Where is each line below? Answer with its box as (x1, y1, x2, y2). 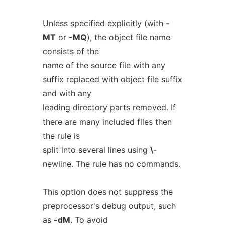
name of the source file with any (42, 60, 165, 70)
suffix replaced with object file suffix (42, 74, 182, 84)
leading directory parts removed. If (42, 102, 176, 113)
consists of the (42, 46, 99, 56)
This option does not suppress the (42, 187, 173, 197)
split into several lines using (42, 145, 150, 155)
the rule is (42, 131, 80, 141)
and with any (42, 88, 91, 98)
